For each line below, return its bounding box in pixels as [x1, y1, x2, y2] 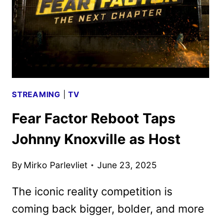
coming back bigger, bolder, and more [12, 202, 204, 215]
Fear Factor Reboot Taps [12, 110, 176, 127]
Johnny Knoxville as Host [12, 131, 181, 148]
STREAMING [12, 89, 61, 99]
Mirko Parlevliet [24, 159, 88, 170]
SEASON [67, 35, 108, 45]
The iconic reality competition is [12, 184, 173, 198]
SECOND [67, 21, 108, 32]
